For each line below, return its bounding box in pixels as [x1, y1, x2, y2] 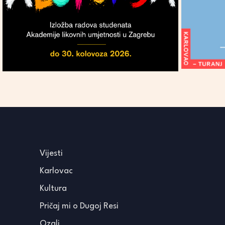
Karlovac [40, 167, 73, 175]
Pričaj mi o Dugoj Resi [40, 202, 119, 210]
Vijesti [40, 149, 63, 158]
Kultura [40, 184, 67, 193]
